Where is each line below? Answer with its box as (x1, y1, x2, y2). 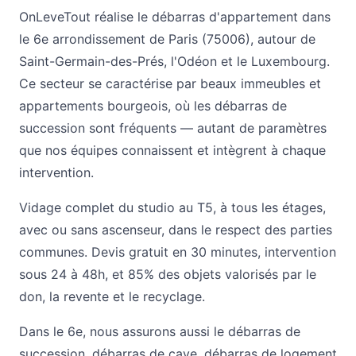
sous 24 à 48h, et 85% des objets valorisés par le (19, 266, 316, 283)
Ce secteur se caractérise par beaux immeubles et (19, 75, 321, 92)
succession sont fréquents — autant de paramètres (19, 120, 327, 137)
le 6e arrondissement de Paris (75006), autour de (19, 31, 315, 48)
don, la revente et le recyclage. (19, 288, 205, 305)
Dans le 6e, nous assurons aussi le (19, 323, 228, 340)
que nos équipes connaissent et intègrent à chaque (19, 142, 326, 159)
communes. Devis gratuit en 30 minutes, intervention (19, 244, 336, 261)
